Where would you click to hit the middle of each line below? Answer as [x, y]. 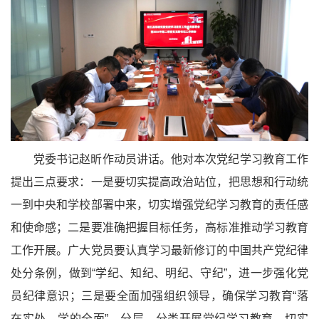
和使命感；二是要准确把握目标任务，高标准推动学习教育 [159, 227]
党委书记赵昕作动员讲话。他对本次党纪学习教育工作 [171, 159]
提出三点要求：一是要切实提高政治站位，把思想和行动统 [159, 182]
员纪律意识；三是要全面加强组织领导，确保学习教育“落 [159, 296]
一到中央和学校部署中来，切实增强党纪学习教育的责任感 [159, 204]
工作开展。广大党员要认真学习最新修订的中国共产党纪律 [159, 250]
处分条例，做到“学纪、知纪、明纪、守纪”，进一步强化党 [159, 273]
